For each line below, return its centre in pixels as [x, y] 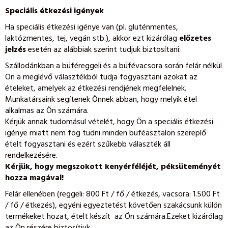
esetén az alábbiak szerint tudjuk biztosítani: [103, 50]
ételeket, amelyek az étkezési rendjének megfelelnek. [96, 89]
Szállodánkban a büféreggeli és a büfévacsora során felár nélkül [113, 66]
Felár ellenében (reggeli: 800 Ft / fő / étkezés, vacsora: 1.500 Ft [112, 194]
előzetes [195, 39]
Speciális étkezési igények [54, 11]
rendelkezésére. [31, 156]
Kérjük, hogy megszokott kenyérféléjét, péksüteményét [113, 167]
